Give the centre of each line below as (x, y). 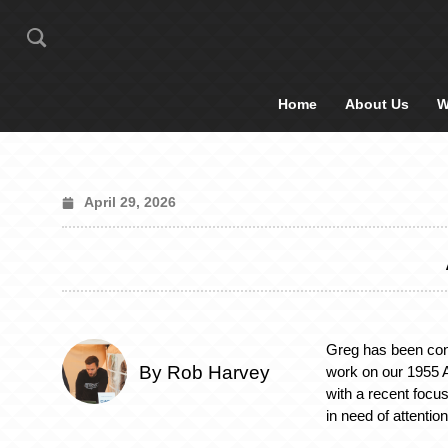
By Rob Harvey (204, 373)
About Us (377, 104)
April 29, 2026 (130, 202)
